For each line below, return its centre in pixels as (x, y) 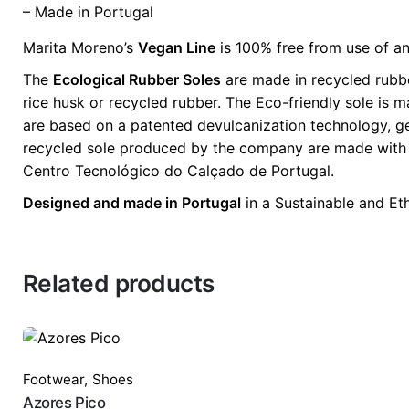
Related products (119, 284)
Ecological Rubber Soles (137, 80)
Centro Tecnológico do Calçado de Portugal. (178, 171)
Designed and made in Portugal (132, 203)
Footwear (53, 380)
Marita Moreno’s (80, 48)
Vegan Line (177, 48)
